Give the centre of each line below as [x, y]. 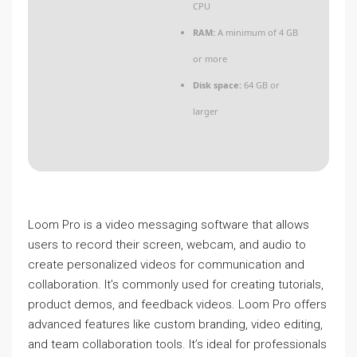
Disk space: [217, 85]
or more [210, 59]
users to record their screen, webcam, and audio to [167, 245]
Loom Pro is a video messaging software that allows [169, 225]
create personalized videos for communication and [166, 265]
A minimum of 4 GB [257, 32]
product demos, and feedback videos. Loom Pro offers [177, 304]
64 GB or [261, 85]
